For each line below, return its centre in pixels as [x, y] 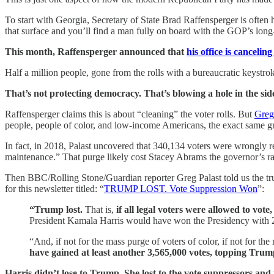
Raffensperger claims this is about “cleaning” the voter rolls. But [130, 114]
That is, [101, 209]
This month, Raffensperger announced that [96, 51]
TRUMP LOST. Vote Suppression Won [181, 188]
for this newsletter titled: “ [54, 188]
